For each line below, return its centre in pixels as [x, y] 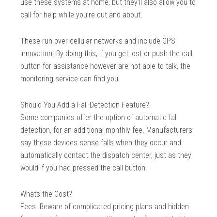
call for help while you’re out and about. [82, 15]
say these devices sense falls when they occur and [101, 143]
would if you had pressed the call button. [84, 168]
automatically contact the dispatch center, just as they [106, 155]
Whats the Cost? [46, 194]
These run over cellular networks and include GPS [98, 41]
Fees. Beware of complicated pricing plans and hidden [105, 207]
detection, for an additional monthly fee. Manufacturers [107, 130]
